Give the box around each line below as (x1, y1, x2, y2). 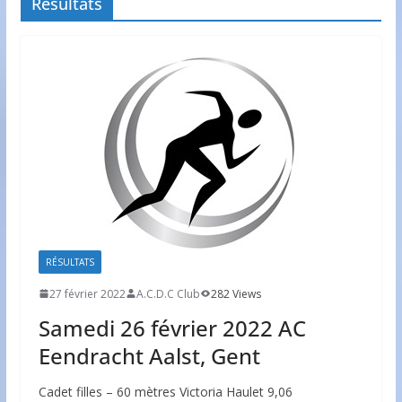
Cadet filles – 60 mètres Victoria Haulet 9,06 (38, 382, 293, 400)
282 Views (210, 285, 261, 301)
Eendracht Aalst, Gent (38, 340, 260, 371)
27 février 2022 (48, 285, 126, 301)
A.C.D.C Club (135, 285, 200, 301)
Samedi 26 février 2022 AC (38, 312, 306, 343)
